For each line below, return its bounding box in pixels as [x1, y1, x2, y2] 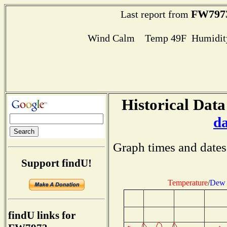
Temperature [168, 178, 208, 187]
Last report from [120, 9, 191, 20]
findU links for [8, 209, 75, 222]
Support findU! [21, 157, 92, 169]
